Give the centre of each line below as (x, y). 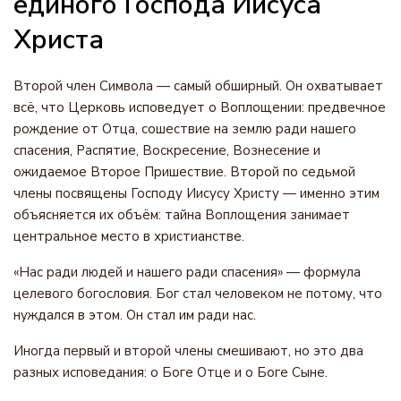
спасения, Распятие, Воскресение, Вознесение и (167, 150)
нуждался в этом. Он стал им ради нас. (135, 315)
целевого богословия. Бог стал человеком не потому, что (198, 294)
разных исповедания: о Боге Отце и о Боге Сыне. (171, 372)
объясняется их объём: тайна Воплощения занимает (182, 215)
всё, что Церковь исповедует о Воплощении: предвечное (200, 107)
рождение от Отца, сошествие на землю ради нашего (185, 129)
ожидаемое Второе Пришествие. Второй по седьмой (184, 172)
